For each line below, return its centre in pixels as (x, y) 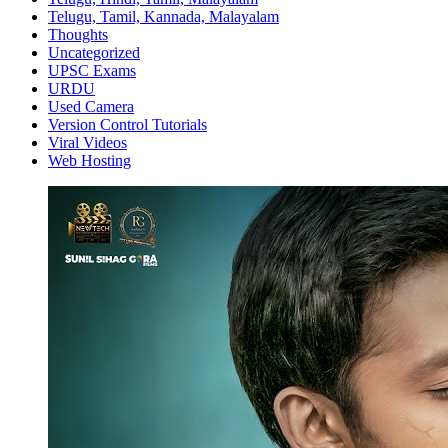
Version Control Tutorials (127, 125)
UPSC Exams (92, 71)
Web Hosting (89, 161)
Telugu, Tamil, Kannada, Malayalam (163, 17)
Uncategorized (94, 53)
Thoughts (78, 35)
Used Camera (91, 107)
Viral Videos (87, 143)
